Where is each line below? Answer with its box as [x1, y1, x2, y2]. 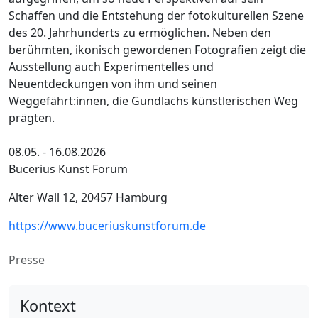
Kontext [20, 295, 76, 316]
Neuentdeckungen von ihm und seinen [9, 75, 217, 92]
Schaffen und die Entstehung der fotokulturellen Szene [9, 7, 304, 23]
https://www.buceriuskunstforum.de [9, 217, 206, 234]
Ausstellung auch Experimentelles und [9, 58, 214, 75]
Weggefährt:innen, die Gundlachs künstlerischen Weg [9, 92, 298, 109]
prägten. [9, 109, 55, 126]
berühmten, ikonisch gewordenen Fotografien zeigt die [9, 41, 306, 57]
